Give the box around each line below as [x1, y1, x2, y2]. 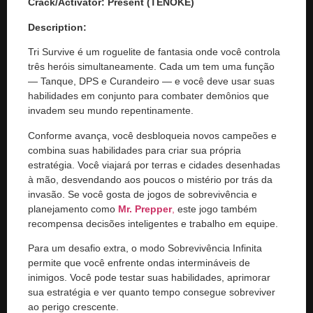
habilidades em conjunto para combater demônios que [28, 90, 269, 102]
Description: [28, 21, 87, 33]
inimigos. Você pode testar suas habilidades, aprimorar [28, 271, 270, 283]
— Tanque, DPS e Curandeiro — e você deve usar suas [28, 75, 275, 87]
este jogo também [175, 203, 257, 214]
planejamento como [28, 203, 118, 214]
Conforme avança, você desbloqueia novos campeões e [28, 129, 277, 141]
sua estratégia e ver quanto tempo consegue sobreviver [28, 286, 275, 298]
